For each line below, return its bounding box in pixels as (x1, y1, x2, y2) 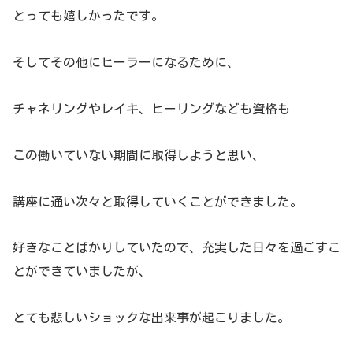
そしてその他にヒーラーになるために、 (13, 56, 240, 69)
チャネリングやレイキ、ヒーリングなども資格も (13, 102, 290, 116)
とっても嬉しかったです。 (13, 9, 164, 23)
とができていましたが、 (13, 265, 151, 278)
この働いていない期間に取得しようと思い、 (13, 148, 265, 162)
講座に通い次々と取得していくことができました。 (13, 195, 303, 208)
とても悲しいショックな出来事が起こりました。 (13, 311, 290, 325)
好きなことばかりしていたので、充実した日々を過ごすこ (13, 241, 340, 255)
